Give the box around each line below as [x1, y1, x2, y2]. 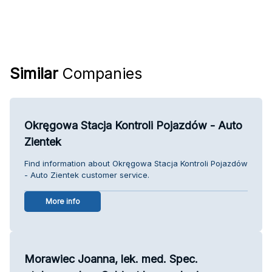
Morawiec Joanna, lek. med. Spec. [24, 252, 198, 265]
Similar [10, 64, 58, 83]
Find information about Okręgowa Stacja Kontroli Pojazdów [24, 158, 248, 168]
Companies [58, 64, 142, 83]
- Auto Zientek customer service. [24, 169, 149, 180]
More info [45, 196, 80, 206]
